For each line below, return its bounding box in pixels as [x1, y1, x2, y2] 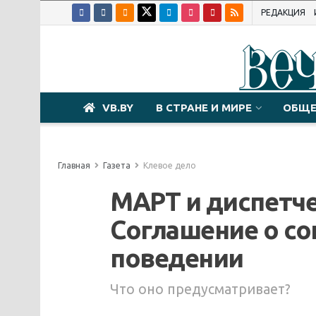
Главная [58, 161, 90, 170]
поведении [110, 243, 243, 272]
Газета [103, 161, 130, 170]
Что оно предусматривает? [110, 281, 291, 297]
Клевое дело [143, 161, 196, 170]
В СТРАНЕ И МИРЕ [156, 102, 252, 114]
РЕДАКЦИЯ [261, 8, 305, 17]
